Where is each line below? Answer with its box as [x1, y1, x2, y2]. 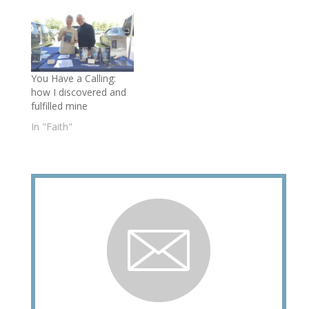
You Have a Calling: [30, 71, 116, 85]
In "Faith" [30, 119, 72, 133]
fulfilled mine [30, 99, 88, 112]
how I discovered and [30, 85, 126, 99]
